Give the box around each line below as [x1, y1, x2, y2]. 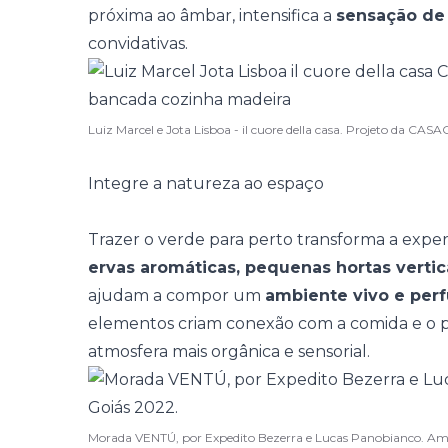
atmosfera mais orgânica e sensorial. [88, 342, 370, 361]
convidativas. [88, 34, 188, 53]
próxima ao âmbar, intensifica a [88, 6, 336, 25]
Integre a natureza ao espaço [88, 174, 324, 193]
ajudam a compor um [88, 286, 265, 305]
